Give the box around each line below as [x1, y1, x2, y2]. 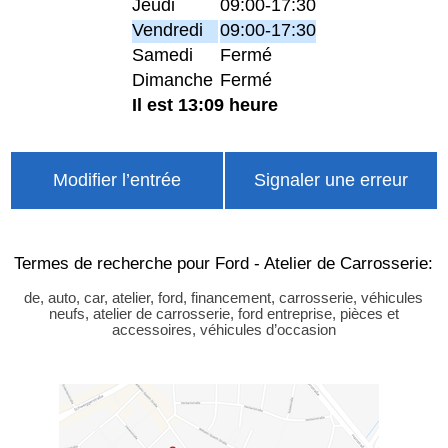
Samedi [132, 45, 193, 66]
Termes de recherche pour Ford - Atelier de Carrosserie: [14, 252, 434, 273]
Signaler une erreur [253, 170, 408, 191]
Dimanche [132, 70, 213, 91]
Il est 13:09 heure [132, 95, 278, 116]
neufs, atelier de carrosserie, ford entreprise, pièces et [48, 305, 399, 322]
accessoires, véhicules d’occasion [111, 321, 336, 338]
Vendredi [132, 20, 203, 41]
